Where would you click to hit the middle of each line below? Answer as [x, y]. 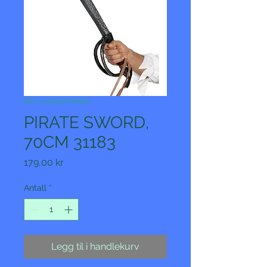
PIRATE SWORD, [86, 122]
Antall [35, 188]
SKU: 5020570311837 [57, 101]
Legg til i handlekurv [95, 246]
